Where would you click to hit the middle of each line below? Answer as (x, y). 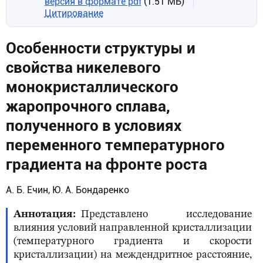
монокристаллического (92, 87)
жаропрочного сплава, (88, 106)
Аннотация (43, 215)
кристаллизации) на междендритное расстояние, (133, 255)
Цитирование (74, 13)
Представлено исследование (166, 215)
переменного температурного (115, 145)
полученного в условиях (94, 126)
